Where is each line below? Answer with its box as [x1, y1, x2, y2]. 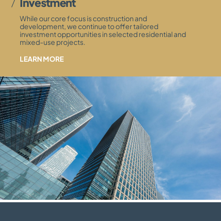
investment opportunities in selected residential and [20, 29, 186, 38]
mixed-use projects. [20, 37, 86, 46]
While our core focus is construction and [20, 13, 147, 23]
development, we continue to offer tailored [20, 21, 159, 31]
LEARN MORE [20, 54, 64, 63]
